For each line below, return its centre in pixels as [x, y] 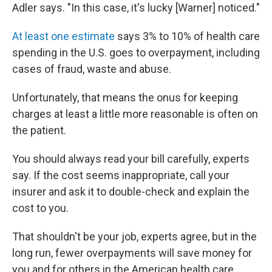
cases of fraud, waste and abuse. [92, 69]
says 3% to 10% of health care [187, 36]
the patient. [39, 130]
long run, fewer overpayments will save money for [132, 253]
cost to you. [40, 208]
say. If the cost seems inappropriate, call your [121, 175]
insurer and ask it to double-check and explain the [131, 191]
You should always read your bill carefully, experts [131, 158]
